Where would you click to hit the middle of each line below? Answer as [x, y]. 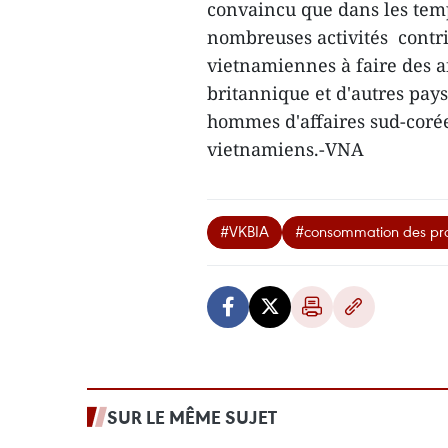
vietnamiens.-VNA [285, 148]
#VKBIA [244, 230]
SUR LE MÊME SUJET [192, 416]
